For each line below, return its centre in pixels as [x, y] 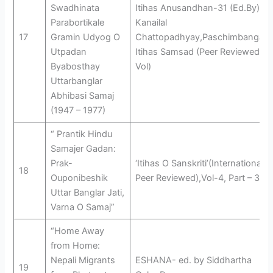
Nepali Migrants [83, 260]
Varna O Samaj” [82, 207]
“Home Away [77, 231]
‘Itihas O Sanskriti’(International [199, 163]
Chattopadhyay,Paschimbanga [199, 37]
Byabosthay [75, 66]
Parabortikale [77, 22]
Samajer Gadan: [83, 148]
